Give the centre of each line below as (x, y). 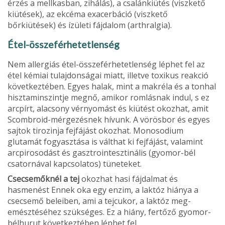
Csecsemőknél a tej (43, 179)
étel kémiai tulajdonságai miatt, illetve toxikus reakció (108, 75)
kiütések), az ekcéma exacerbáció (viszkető (88, 14)
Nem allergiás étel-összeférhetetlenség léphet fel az (106, 64)
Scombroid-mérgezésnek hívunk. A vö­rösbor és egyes (109, 120)
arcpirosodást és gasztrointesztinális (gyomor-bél (101, 153)
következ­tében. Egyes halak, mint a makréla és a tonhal (112, 86)
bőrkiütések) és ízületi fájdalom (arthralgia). (90, 25)
